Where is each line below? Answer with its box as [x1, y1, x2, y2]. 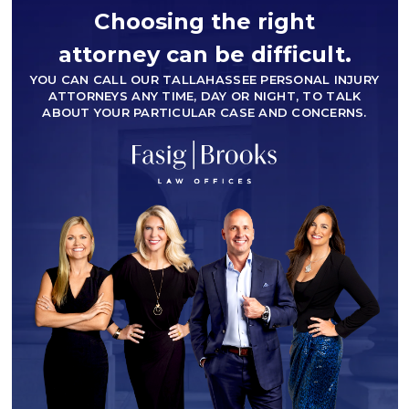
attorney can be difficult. [58, 41, 351, 68]
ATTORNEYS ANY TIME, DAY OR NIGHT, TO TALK [47, 89, 362, 104]
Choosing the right [94, 8, 315, 36]
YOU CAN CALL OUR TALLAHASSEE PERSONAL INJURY [29, 72, 380, 88]
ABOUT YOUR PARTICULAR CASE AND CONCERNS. [42, 105, 367, 121]
